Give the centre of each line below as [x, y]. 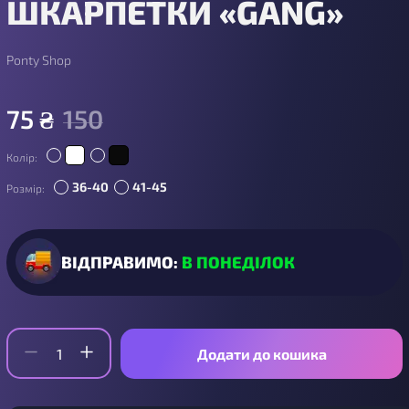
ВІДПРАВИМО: [121, 262]
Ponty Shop [39, 60]
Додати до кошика [262, 353]
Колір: [22, 157]
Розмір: [26, 189]
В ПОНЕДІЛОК [238, 262]
